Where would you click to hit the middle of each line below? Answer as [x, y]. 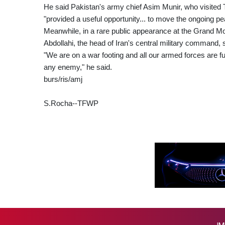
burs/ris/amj [63, 79]
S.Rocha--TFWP [71, 103]
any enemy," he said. [78, 67]
